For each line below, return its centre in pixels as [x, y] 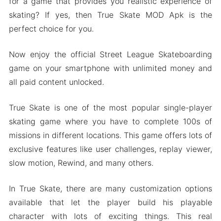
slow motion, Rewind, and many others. [81, 163]
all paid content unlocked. [56, 82]
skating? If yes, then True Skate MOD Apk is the [110, 15]
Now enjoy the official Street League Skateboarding [110, 54]
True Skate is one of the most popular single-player [110, 108]
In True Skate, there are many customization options [110, 188]
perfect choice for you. [51, 29]
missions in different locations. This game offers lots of [110, 135]
